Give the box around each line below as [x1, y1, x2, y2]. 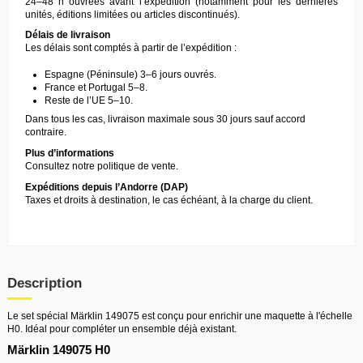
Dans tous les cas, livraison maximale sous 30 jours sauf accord [25, 113, 305, 126]
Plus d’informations [25, 147, 114, 159]
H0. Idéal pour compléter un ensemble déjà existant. [7, 322, 237, 335]
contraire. [25, 126, 66, 139]
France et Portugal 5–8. [45, 82, 147, 94]
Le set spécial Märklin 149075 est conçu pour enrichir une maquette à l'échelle [7, 310, 352, 322]
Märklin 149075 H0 [7, 343, 110, 357]
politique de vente [97, 160, 176, 172]
